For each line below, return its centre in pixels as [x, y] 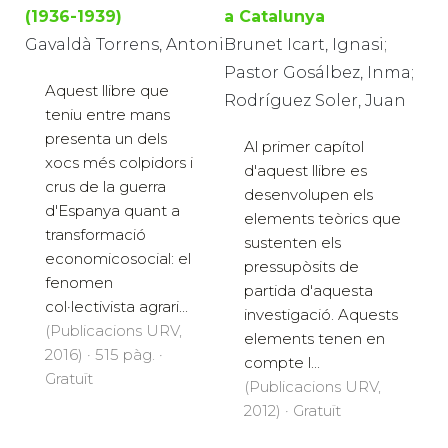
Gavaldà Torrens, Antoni [124, 44]
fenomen [79, 282]
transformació [95, 234]
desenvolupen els [308, 194]
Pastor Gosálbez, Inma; [319, 72]
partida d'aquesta [308, 290]
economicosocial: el [118, 258]
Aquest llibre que [107, 90]
